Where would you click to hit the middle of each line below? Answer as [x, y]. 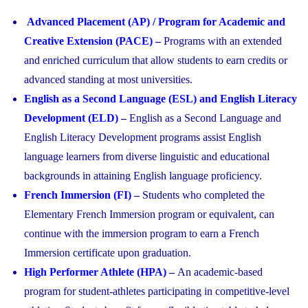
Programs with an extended [223, 41]
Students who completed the [203, 195]
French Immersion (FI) [78, 195]
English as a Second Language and [205, 118]
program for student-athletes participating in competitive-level [157, 291]
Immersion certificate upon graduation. [108, 253]
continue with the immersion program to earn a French [142, 234]
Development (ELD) [71, 118]
